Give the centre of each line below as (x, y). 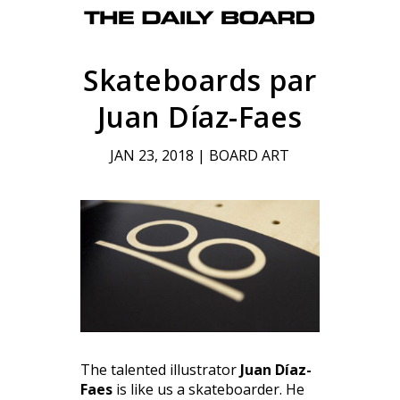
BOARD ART (250, 156)
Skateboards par (200, 80)
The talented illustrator (160, 369)
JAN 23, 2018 (152, 156)
